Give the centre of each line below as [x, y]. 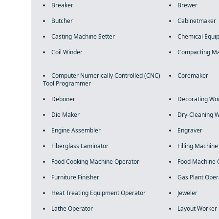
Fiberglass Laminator [80, 146]
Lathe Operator [72, 208]
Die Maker [66, 115]
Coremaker [193, 76]
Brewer [187, 5]
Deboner [63, 99]
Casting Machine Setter [83, 36]
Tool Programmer [67, 83]
